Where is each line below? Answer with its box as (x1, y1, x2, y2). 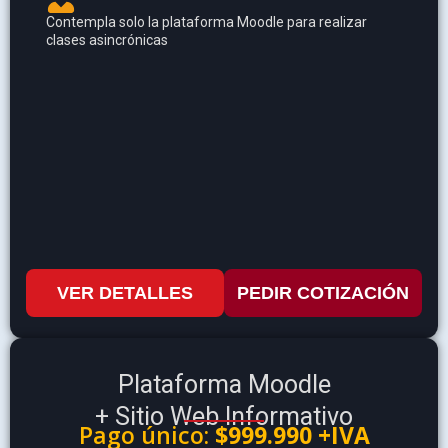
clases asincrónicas (46, 32, 168, 49)
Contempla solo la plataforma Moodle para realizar (46, 14, 367, 31)
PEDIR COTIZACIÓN (237, 283, 409, 304)
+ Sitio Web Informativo (95, 402, 353, 432)
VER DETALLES (57, 283, 193, 304)
